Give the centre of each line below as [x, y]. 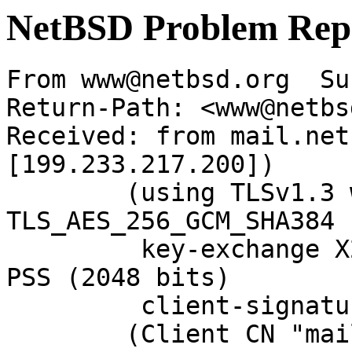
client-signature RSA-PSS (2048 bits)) [66, 306]
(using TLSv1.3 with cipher [66, 193]
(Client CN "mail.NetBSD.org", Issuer [66, 334]
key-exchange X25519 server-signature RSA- [66, 249]
